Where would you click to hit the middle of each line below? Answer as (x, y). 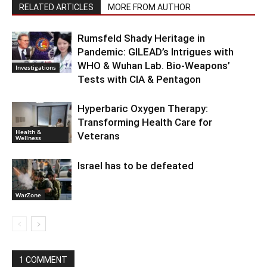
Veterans (99, 136)
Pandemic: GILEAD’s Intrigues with (156, 52)
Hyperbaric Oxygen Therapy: (143, 109)
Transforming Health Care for (145, 122)
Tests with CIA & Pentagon (139, 80)
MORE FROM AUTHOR (149, 7)
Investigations (36, 68)
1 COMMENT (43, 260)
